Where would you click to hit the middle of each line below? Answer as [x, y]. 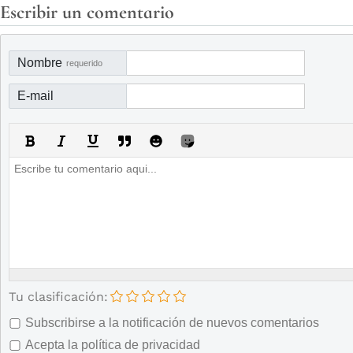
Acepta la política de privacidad [113, 345]
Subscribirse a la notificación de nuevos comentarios [172, 323]
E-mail [35, 96]
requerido [84, 63]
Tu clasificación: [58, 297]
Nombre [40, 63]
